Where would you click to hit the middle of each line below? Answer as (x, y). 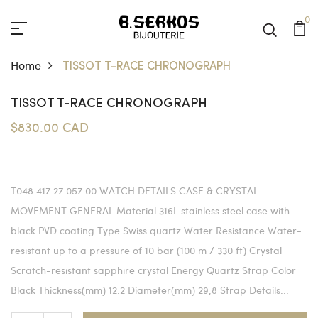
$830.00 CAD (50, 126)
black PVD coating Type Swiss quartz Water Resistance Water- (156, 230)
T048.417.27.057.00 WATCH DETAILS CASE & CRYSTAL (135, 190)
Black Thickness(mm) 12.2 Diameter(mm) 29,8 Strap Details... (150, 290)
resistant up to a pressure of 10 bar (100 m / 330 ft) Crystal (146, 250)
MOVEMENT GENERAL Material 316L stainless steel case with (150, 210)
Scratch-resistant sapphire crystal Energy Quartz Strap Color (153, 270)
